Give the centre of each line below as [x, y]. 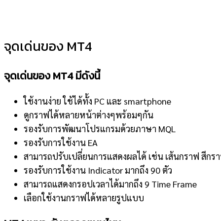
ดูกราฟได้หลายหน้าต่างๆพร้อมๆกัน [89, 115]
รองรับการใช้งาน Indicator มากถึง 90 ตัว [98, 170]
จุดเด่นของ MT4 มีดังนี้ [52, 76]
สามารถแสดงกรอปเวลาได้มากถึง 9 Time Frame [110, 184]
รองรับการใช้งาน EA [61, 143]
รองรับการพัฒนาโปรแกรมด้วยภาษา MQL [100, 129]
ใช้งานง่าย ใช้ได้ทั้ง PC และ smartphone [97, 101]
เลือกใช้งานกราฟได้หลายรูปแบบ [84, 198]
